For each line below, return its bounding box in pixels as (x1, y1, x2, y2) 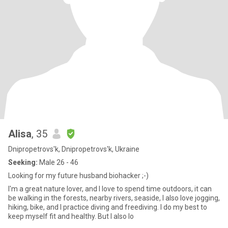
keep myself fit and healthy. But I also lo (8, 212, 134, 220)
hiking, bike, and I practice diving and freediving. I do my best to (8, 203, 207, 211)
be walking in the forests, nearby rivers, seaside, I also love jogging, (8, 194, 220, 202)
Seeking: (8, 158, 38, 166)
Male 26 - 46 (38, 158, 78, 166)
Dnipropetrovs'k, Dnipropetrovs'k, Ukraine (8, 145, 139, 153)
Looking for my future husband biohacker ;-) (8, 172, 149, 180)
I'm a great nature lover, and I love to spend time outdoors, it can (8, 185, 212, 193)
